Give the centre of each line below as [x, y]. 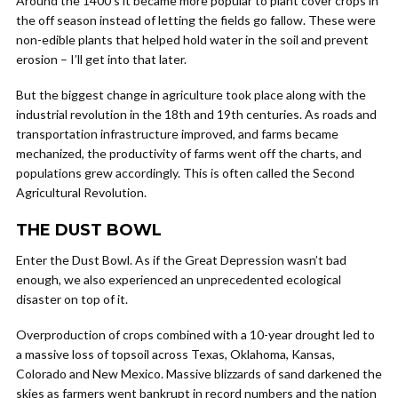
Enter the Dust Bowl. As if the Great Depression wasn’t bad [181, 260]
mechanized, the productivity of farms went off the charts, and [189, 153]
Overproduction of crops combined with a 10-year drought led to [195, 334]
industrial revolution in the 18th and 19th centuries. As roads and [196, 114]
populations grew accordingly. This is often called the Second [185, 173]
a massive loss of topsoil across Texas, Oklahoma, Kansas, [175, 354]
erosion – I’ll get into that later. [101, 59]
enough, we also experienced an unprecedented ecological [179, 279]
